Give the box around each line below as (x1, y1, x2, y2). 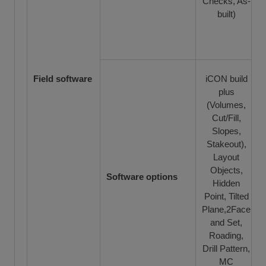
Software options (106, 171, 178, 182)
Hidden (213, 178, 240, 188)
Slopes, (211, 125, 241, 136)
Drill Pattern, (202, 243, 250, 254)
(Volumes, (207, 99, 246, 110)
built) (217, 8, 236, 19)
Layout (213, 151, 239, 162)
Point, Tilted (204, 191, 249, 201)
